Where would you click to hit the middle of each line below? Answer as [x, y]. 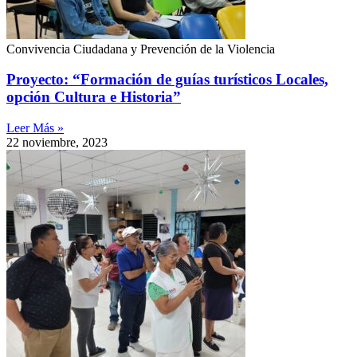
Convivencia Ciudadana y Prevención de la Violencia [141, 49]
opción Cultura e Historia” [94, 97]
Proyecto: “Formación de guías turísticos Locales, [167, 80]
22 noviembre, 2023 [57, 143]
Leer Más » [35, 128]
